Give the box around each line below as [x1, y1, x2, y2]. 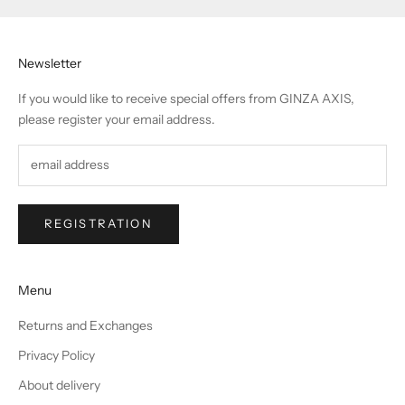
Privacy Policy [18, 346, 95, 363]
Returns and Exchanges [18, 316, 153, 334]
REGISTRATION [44, 216, 154, 231]
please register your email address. [18, 111, 215, 128]
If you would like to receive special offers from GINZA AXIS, [18, 90, 354, 108]
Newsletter [18, 55, 81, 72]
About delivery [18, 376, 100, 393]
